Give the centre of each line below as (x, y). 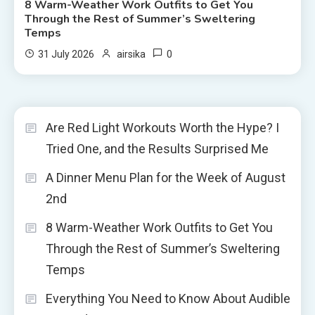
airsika (131, 54)
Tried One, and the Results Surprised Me (157, 148)
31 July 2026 (66, 54)
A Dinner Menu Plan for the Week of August (166, 177)
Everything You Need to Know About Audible (168, 298)
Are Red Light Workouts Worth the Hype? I (162, 127)
